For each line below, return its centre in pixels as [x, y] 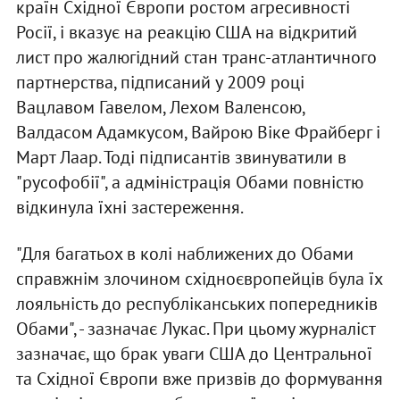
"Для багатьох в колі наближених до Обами [184, 254]
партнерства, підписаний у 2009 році [160, 83]
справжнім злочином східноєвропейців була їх [199, 279]
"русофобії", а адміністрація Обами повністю [189, 183]
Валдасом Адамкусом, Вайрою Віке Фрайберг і [198, 133]
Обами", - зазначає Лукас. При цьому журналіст [195, 329]
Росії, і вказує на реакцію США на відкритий [186, 33]
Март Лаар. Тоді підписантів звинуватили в [181, 158]
